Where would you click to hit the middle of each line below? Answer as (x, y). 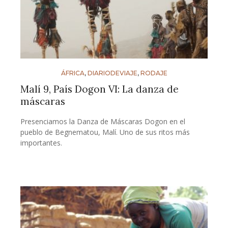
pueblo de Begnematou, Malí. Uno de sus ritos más (105, 132)
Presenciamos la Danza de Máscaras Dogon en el (103, 122)
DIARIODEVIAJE (112, 73)
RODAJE (154, 73)
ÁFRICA (73, 73)
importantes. (41, 143)
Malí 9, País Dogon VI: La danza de (99, 89)
